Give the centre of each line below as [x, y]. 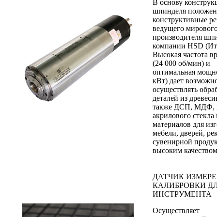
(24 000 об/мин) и [181, 63]
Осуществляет [176, 210]
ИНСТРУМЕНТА [182, 194]
